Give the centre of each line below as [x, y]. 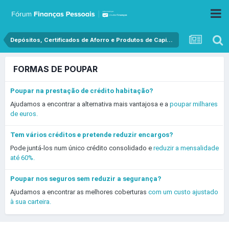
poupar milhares [194, 104]
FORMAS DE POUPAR [55, 69]
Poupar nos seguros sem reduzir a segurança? [86, 179]
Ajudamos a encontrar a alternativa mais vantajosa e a [90, 104]
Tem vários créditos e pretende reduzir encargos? [91, 135]
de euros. [24, 114]
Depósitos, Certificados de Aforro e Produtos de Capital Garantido [170, 40]
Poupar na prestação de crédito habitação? [82, 91]
